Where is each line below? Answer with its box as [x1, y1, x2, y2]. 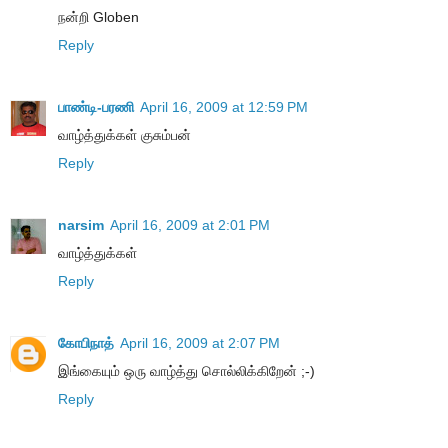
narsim [58, 217, 104, 234]
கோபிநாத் [58, 335, 114, 352]
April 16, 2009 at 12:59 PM [140, 99, 308, 116]
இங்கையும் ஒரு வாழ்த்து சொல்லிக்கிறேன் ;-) [58, 363, 315, 380]
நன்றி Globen [58, 9, 139, 26]
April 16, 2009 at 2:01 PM [110, 217, 270, 234]
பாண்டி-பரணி [58, 99, 134, 116]
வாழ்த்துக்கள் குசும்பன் [58, 127, 191, 144]
